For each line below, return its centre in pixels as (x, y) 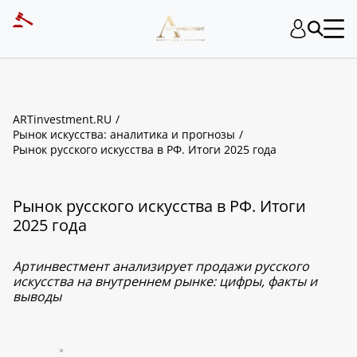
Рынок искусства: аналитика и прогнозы (124, 134)
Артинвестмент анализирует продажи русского (161, 266)
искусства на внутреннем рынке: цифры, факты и (165, 281)
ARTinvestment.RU (62, 119)
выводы (37, 296)
